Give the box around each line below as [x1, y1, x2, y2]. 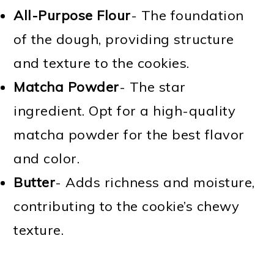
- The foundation [130, 6, 244, 24]
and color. [13, 149, 80, 167]
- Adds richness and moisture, [55, 173, 255, 191]
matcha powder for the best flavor [13, 125, 245, 143]
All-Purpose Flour [13, 6, 131, 24]
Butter [13, 173, 56, 191]
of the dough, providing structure [13, 30, 234, 48]
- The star [119, 78, 186, 95]
